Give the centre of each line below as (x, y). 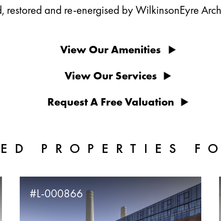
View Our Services (110, 76)
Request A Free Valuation (110, 102)
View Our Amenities (110, 50)
